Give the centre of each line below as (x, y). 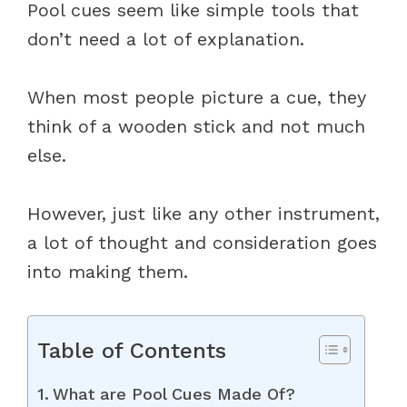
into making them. (108, 271)
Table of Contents (132, 350)
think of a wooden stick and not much (196, 126)
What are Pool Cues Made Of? (174, 393)
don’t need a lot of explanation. (166, 39)
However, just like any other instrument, (203, 213)
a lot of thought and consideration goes (202, 242)
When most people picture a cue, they (197, 97)
